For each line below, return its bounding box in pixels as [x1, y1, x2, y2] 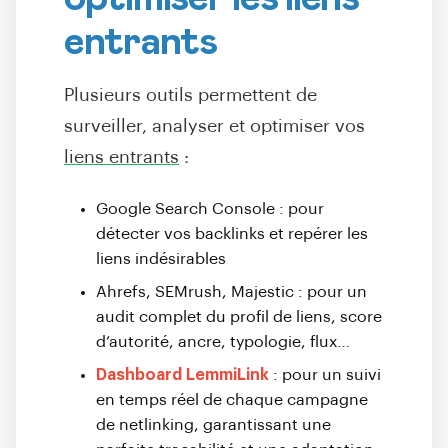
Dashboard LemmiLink [96, 367, 269, 383]
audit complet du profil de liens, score [96, 309, 382, 325]
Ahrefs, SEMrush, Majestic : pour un [96, 284, 367, 300]
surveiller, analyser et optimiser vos [64, 118, 365, 135]
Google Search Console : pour [96, 201, 324, 217]
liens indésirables [96, 251, 226, 267]
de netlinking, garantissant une [96, 417, 331, 433]
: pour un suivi [269, 367, 381, 383]
